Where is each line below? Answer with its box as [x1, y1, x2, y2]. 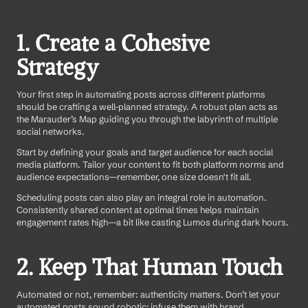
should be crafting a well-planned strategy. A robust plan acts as [16, 101, 278, 113]
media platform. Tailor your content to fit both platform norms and [16, 159, 284, 170]
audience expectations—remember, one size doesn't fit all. [16, 171, 252, 183]
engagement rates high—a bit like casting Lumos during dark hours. [16, 217, 289, 228]
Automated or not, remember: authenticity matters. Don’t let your [16, 289, 280, 300]
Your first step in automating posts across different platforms [16, 89, 265, 100]
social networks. [16, 126, 85, 137]
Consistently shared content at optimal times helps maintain [16, 204, 259, 216]
